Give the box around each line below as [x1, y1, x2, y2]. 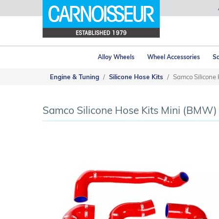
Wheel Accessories [147, 53, 200, 61]
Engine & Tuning [50, 73, 99, 81]
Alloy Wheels [98, 53, 134, 61]
